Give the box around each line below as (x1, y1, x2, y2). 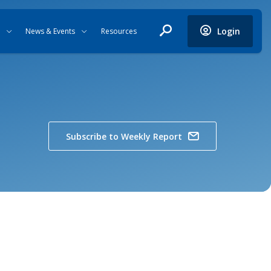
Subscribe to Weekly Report (66, 130, 182, 142)
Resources (100, 26, 137, 36)
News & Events (25, 26, 76, 36)
